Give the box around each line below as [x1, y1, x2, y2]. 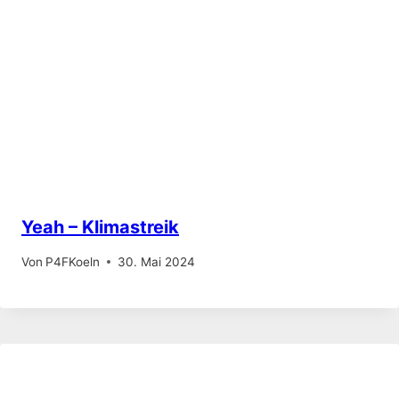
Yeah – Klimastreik [21, 216, 179, 239]
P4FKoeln [45, 254, 101, 269]
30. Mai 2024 [118, 254, 196, 269]
